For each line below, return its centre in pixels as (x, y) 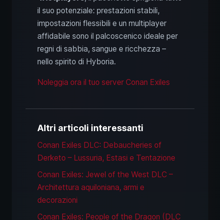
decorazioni (57, 200)
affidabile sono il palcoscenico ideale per (108, 36)
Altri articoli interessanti (90, 128)
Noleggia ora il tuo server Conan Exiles (104, 82)
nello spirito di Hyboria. (77, 62)
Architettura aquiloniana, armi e (91, 188)
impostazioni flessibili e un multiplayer (102, 24)
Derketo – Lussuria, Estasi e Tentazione (106, 158)
